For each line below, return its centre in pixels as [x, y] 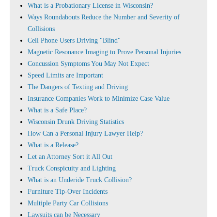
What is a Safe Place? [57, 110]
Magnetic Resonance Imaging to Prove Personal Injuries [104, 52]
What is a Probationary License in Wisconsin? [90, 6]
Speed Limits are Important [65, 75]
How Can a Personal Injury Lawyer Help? [85, 133]
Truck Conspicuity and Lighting [72, 168]
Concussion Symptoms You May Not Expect [88, 64]
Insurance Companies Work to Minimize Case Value [99, 99]
